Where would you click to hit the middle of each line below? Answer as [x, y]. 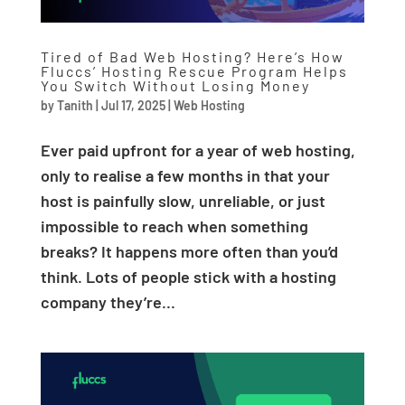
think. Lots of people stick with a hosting [188, 276]
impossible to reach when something [174, 226]
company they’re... [108, 301]
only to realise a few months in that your [185, 175]
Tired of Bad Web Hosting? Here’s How [192, 56]
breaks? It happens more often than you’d [189, 251]
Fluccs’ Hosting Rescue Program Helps [194, 71]
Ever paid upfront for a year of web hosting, [198, 150]
